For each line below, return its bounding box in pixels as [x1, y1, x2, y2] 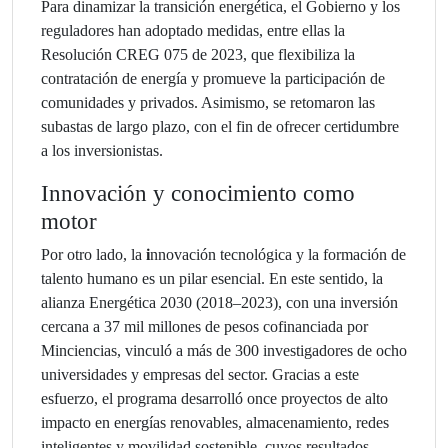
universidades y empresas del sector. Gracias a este [41, 365, 359, 383]
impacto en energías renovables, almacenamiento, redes [41, 413, 389, 431]
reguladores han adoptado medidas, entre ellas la [41, 21, 345, 39]
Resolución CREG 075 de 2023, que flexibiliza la [41, 45, 355, 63]
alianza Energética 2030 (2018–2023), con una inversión [41, 293, 398, 311]
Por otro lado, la [41, 245, 146, 263]
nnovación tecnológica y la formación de [150, 245, 406, 263]
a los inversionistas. [41, 141, 163, 159]
